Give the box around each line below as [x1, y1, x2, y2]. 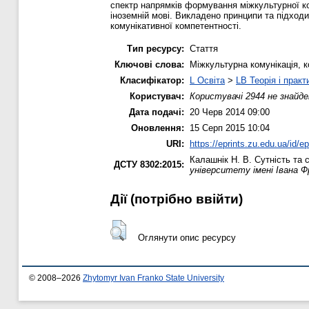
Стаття [190, 43, 218, 54]
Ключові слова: [114, 59, 184, 70]
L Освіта [190, 74, 225, 86]
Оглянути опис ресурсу [137, 232, 236, 243]
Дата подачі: [129, 106, 184, 117]
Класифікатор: [120, 74, 184, 86]
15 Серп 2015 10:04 [190, 122, 270, 133]
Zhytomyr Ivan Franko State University [83, 273, 224, 282]
